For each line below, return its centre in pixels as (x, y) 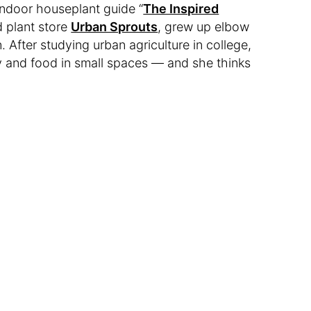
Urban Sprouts (115, 27)
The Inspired (181, 9)
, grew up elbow (204, 27)
